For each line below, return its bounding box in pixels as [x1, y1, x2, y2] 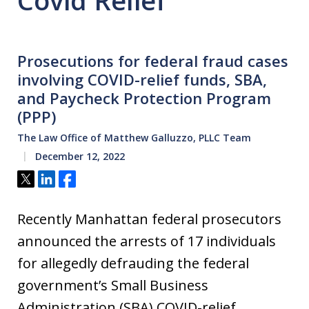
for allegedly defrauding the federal [17, 254, 249, 273]
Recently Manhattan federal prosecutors [17, 210, 281, 229]
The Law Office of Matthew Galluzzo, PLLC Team [17, 131, 251, 145]
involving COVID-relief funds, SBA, [17, 69, 267, 90]
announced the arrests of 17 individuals [17, 232, 276, 251]
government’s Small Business [17, 276, 208, 295]
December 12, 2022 [32, 150, 125, 163]
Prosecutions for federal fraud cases [17, 50, 288, 72]
